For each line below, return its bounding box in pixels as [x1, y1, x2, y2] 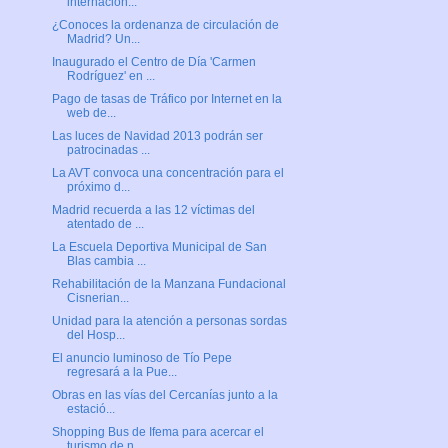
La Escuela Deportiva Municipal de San [51, 240, 267, 255]
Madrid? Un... [66, 32, 140, 47]
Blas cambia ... [66, 254, 146, 269]
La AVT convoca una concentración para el [51, 166, 284, 181]
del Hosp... [66, 328, 125, 343]
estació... [66, 402, 115, 417]
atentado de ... [66, 217, 144, 232]
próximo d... [66, 180, 130, 195]
